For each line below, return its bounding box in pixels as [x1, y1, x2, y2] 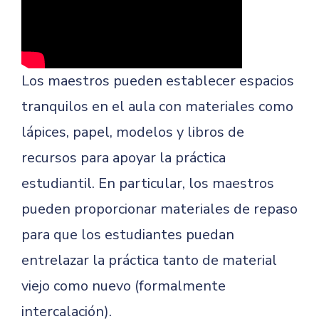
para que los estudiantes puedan [21, 225, 234, 244]
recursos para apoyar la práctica [21, 148, 226, 167]
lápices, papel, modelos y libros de [21, 122, 244, 142]
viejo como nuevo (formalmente [21, 276, 226, 296]
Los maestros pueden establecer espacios [21, 71, 294, 90]
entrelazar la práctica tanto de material [21, 251, 277, 270]
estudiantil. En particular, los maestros [21, 174, 274, 193]
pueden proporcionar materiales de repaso [21, 199, 298, 219]
